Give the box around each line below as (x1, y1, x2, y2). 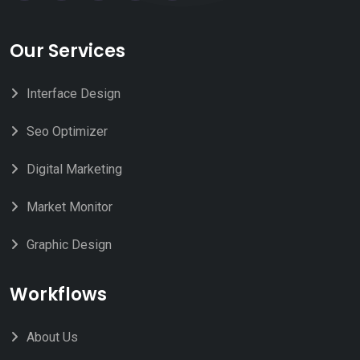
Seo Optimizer (27, 124, 108, 140)
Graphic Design (27, 237, 112, 253)
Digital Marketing (27, 162, 122, 178)
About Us (27, 329, 78, 346)
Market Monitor (27, 199, 112, 215)
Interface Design (27, 86, 121, 102)
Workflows (10, 282, 107, 308)
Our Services (10, 39, 125, 64)
